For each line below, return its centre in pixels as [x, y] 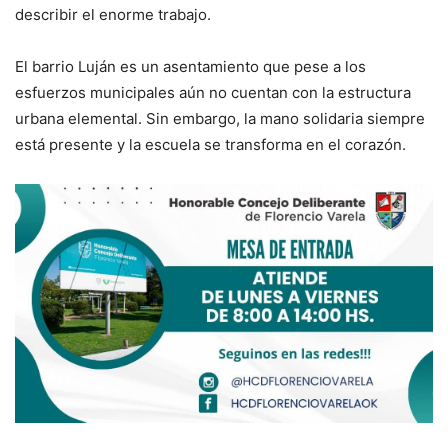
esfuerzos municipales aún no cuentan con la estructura [213, 92]
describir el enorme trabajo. [113, 14]
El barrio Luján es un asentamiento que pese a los [190, 66]
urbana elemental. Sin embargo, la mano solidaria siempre [220, 118]
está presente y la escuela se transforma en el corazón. [210, 144]
